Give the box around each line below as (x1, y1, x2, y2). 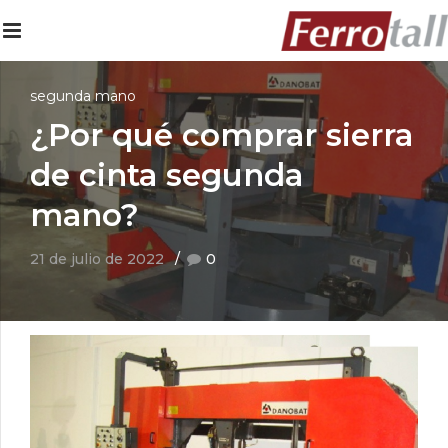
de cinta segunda (30, 155, 303, 194)
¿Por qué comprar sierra (30, 115, 413, 154)
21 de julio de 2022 (30, 249, 164, 268)
